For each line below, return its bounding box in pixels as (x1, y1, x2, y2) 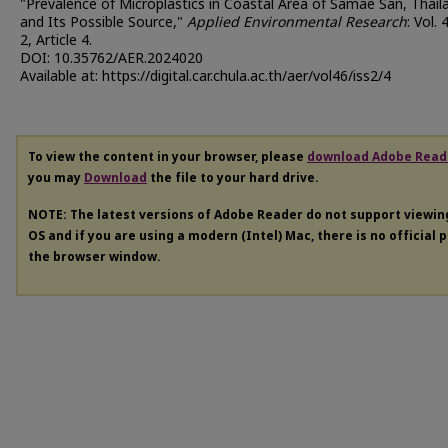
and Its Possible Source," (20, 12, 187, 34)
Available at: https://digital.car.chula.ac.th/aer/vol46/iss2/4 (20, 66, 391, 88)
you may (28, 169, 84, 188)
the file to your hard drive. (147, 169, 319, 188)
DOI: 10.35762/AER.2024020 (20, 48, 203, 70)
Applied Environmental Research (187, 12, 407, 34)
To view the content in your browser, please (28, 148, 307, 167)
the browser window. (28, 248, 161, 267)
